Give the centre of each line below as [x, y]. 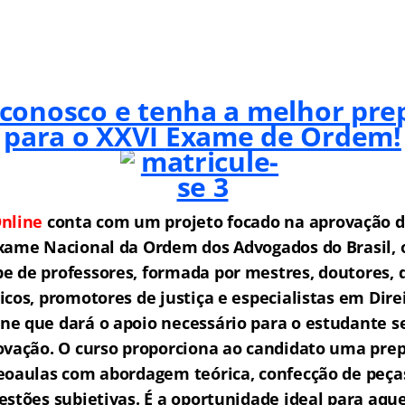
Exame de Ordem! [283, 136]
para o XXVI [85, 136]
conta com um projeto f [138, 221]
